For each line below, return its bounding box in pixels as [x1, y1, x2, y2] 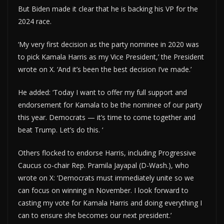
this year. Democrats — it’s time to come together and [18, 112, 195, 122]
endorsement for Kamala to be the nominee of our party [18, 99, 202, 109]
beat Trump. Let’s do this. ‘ [18, 124, 103, 134]
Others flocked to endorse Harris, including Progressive [18, 147, 196, 157]
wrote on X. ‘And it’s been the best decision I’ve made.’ [18, 64, 191, 74]
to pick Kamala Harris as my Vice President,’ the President [18, 51, 204, 61]
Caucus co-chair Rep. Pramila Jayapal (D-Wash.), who [18, 160, 189, 170]
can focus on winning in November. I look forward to [18, 185, 188, 195]
